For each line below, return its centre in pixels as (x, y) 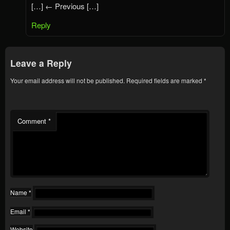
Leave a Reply (41, 63)
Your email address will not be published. (68, 81)
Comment (33, 121)
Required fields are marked (165, 81)
